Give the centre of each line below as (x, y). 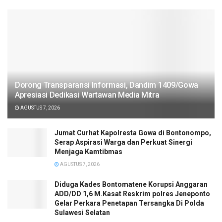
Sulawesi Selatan (82, 213)
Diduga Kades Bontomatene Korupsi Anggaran (131, 185)
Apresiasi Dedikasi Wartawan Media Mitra (87, 95)
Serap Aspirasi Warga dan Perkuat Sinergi (123, 142)
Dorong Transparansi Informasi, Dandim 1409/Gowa (107, 85)
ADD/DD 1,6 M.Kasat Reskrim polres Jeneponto (132, 194)
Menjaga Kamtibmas (88, 152)
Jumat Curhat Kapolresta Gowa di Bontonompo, (133, 133)
